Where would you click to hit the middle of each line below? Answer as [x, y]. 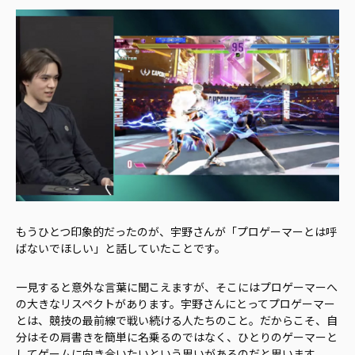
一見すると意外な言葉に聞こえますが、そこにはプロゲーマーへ [177, 286]
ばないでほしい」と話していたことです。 [121, 248]
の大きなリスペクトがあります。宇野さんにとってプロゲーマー [176, 303]
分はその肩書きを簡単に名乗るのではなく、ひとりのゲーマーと [177, 336]
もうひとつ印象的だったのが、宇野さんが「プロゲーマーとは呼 [176, 231]
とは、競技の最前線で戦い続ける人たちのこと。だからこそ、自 [177, 320]
